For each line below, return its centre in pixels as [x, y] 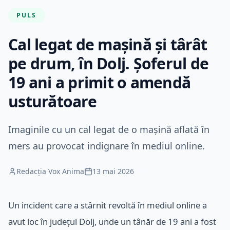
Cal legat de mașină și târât [108, 44]
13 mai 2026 [113, 171]
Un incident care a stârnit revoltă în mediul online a [108, 205]
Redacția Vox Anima [50, 171]
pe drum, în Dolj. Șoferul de [108, 63]
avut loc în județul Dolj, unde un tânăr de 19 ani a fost [112, 221]
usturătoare [52, 101]
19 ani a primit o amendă [99, 82]
